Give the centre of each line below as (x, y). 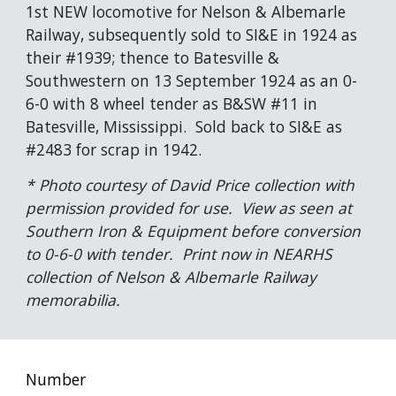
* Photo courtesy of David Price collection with (190, 185)
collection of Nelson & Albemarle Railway (171, 277)
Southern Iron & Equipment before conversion (194, 231)
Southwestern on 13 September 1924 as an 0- (192, 80)
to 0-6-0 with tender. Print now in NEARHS (179, 254)
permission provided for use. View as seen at (189, 208)
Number (56, 379)
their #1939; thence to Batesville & (153, 57)
